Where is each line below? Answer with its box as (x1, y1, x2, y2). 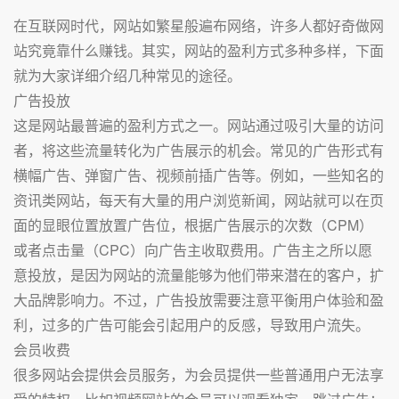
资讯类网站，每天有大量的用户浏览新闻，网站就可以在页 (13, 190, 384, 210)
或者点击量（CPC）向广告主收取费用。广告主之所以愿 (13, 240, 372, 260)
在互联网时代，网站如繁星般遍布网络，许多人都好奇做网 (13, 15, 384, 36)
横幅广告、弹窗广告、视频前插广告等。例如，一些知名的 (13, 165, 384, 185)
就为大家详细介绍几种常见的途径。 (13, 65, 241, 85)
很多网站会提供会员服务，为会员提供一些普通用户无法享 (13, 364, 384, 385)
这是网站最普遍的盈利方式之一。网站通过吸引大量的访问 (13, 115, 384, 135)
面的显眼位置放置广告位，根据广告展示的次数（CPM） (13, 215, 373, 235)
